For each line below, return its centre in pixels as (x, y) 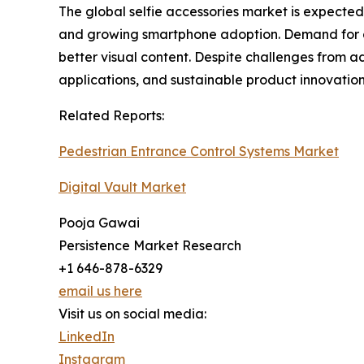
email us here (100, 290)
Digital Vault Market (122, 186)
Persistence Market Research (150, 245)
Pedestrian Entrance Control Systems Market (199, 151)
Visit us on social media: (132, 313)
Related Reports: (111, 115)
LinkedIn (87, 336)
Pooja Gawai (99, 222)
